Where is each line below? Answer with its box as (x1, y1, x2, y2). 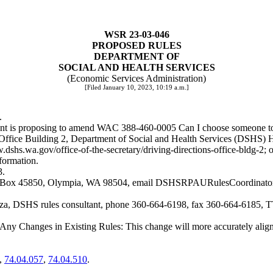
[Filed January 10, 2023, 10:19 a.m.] (84, 84, 189, 91)
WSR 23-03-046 (104, 29, 169, 40)
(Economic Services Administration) (67, 73, 206, 83)
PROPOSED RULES (91, 40, 182, 51)
